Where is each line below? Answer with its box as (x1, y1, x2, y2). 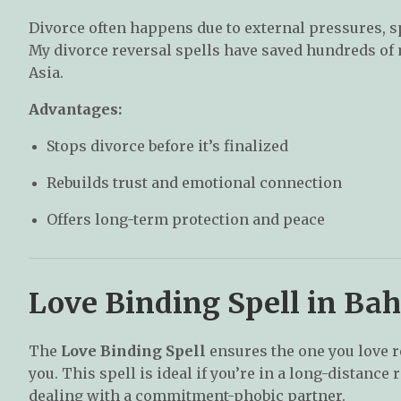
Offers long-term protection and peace (47, 209, 325, 228)
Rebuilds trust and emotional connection (47, 173, 342, 192)
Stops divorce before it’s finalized (47, 136, 288, 155)
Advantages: (29, 99, 122, 118)
